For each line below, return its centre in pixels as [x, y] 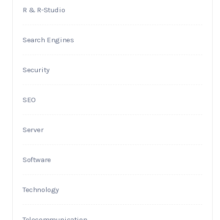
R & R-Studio [44, 10]
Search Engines [48, 40]
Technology [41, 190]
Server [33, 130]
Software [37, 160]
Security [36, 70]
